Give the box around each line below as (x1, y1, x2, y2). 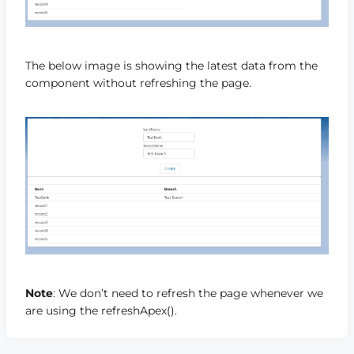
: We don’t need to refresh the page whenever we (53, 285, 323, 300)
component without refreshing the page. (25, 75, 251, 90)
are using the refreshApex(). (25, 303, 177, 318)
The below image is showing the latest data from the (25, 58, 318, 73)
